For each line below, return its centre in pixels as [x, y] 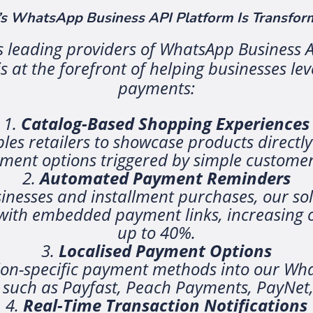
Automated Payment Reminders [165, 178]
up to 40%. [156, 233]
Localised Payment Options [165, 251]
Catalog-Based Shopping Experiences [165, 124]
